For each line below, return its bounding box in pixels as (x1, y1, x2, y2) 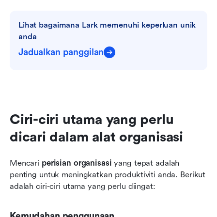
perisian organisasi (41, 158, 112, 168)
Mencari (10, 158, 42, 168)
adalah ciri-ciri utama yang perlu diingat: (10, 181, 155, 191)
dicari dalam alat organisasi (10, 129, 183, 145)
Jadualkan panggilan (18, 46, 104, 58)
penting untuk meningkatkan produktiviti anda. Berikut (10, 170, 206, 179)
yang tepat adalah (111, 158, 180, 168)
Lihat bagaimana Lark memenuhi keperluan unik (18, 20, 196, 30)
